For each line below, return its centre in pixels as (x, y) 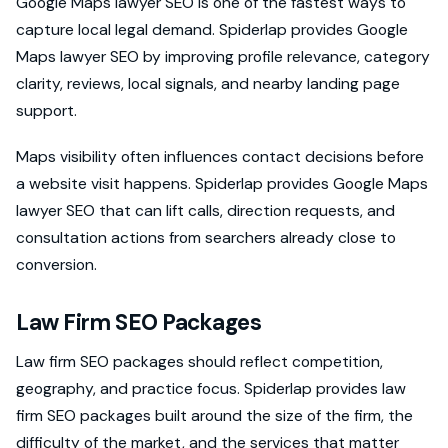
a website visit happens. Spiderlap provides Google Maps (222, 184)
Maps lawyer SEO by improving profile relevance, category (223, 56)
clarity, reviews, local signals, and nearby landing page (208, 83)
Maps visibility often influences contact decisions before (220, 157)
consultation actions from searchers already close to (206, 238)
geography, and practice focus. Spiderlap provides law (211, 389)
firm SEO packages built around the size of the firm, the (214, 416)
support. (46, 110)
